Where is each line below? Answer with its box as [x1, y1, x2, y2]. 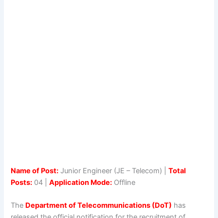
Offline [112, 178, 136, 187]
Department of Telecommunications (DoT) [25, 201, 172, 210]
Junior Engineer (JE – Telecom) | [58, 166, 169, 175]
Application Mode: [49, 178, 112, 187]
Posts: [11, 178, 33, 187]
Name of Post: [11, 166, 59, 175]
